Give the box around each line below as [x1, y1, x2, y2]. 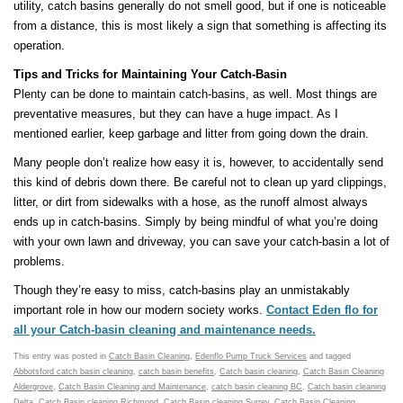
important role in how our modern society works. [13, 303, 266, 318]
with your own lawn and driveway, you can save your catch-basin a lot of [13, 235, 390, 249]
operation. [13, 39, 65, 53]
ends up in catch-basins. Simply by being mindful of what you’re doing [13, 215, 378, 229]
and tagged [307, 352, 351, 362]
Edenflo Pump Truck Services [195, 352, 307, 362]
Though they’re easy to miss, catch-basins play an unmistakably [13, 283, 350, 298]
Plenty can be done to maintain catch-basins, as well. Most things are [13, 87, 377, 102]
